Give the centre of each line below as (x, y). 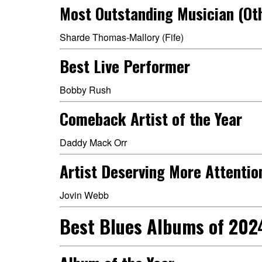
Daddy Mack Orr (93, 142)
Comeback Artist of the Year (151, 119)
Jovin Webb (84, 195)
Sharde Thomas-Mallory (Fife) (122, 37)
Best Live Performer (125, 66)
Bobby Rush (85, 90)
